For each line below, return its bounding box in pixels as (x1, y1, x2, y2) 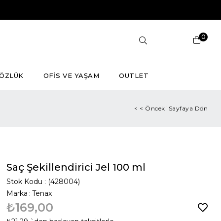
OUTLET (119, 72, 149, 79)
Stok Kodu (6, 177, 43, 186)
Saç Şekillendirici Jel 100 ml (6, 161, 146, 173)
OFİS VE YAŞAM (43, 72, 100, 79)
